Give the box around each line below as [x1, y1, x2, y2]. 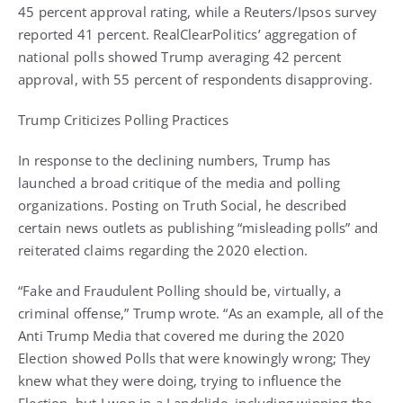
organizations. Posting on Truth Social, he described [18, 196, 347, 215]
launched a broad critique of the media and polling [18, 174, 341, 193]
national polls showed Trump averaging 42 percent [18, 48, 342, 67]
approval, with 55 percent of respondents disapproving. [18, 70, 372, 89]
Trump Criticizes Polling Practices [18, 111, 228, 130]
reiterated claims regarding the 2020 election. [18, 241, 309, 260]
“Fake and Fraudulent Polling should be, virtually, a [18, 282, 342, 300]
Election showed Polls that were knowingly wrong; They [18, 349, 372, 368]
